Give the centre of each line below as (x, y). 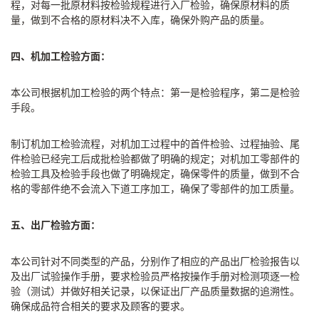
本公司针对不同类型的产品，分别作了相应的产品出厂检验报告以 (155, 261)
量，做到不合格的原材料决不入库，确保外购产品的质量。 (140, 20)
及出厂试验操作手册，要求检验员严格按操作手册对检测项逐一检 (155, 276)
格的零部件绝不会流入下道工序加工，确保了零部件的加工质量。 (155, 189)
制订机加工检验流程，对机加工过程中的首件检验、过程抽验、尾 (155, 144)
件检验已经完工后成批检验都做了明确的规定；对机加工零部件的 (155, 159)
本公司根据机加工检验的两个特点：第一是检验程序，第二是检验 (155, 93)
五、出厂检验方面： (56, 225)
